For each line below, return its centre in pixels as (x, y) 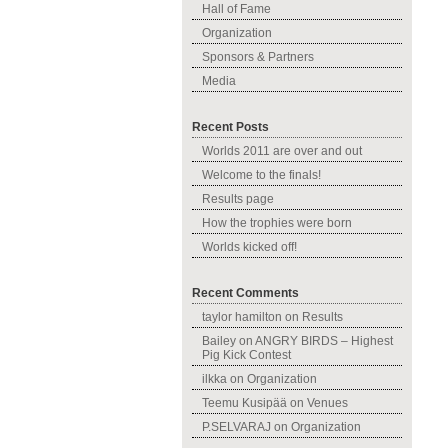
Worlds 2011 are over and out (282, 151)
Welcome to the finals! (261, 175)
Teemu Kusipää (244, 403)
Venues (327, 403)
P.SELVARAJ (236, 427)
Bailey (219, 341)
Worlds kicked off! (249, 247)
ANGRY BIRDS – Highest (324, 341)
